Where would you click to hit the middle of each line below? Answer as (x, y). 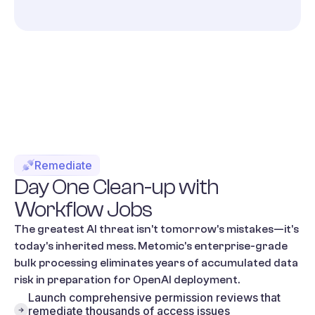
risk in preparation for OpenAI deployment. (127, 279)
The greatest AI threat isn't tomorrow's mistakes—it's (156, 229)
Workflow (59, 209)
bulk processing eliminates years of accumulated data (156, 263)
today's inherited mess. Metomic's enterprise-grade (151, 246)
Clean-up (134, 187)
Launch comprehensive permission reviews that (154, 297)
